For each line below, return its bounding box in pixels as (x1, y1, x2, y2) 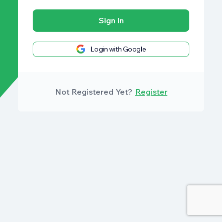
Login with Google (90, 45, 146, 54)
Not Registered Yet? (55, 87, 134, 97)
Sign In (98, 15, 124, 25)
